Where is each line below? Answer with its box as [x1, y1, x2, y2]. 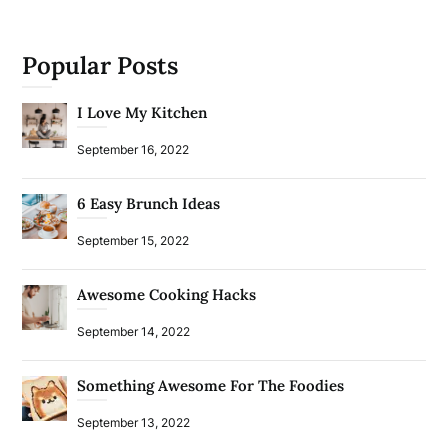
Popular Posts [22, 49, 179, 81]
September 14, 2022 [77, 323, 191, 339]
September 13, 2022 [77, 414, 191, 430]
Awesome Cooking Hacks [77, 284, 257, 304]
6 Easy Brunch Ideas [77, 193, 221, 213]
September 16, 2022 [77, 141, 190, 157]
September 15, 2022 [77, 232, 190, 248]
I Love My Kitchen [77, 102, 208, 122]
